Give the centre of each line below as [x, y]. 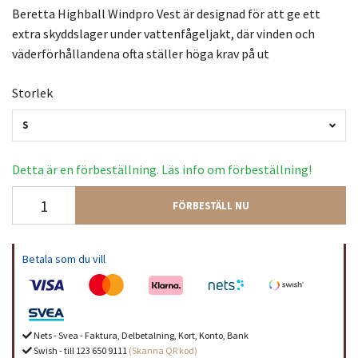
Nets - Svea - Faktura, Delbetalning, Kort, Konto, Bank [140, 336]
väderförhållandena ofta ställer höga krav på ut [141, 53]
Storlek [32, 92]
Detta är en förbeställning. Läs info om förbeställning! [162, 170]
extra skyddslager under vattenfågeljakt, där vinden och [163, 33]
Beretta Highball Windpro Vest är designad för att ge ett [166, 13]
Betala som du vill [64, 259]
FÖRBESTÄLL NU [211, 206]
